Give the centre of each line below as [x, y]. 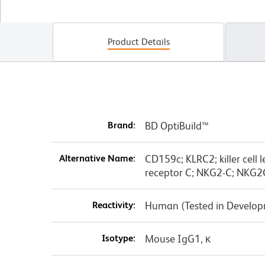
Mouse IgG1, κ [177, 239]
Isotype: [118, 238]
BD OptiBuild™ [177, 126]
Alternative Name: [97, 159]
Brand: [121, 125]
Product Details [138, 42]
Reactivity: [114, 205]
